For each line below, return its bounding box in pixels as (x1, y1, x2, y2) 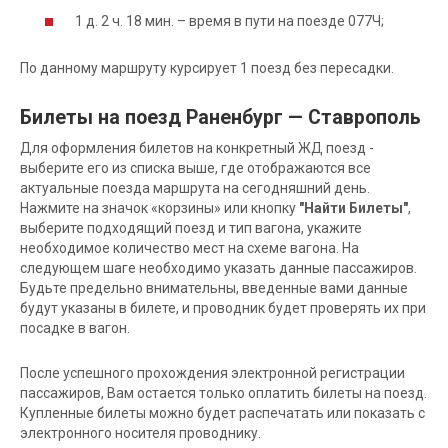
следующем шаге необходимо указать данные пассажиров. (20, 259, 417, 276)
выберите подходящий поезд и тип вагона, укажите (20, 219, 362, 236)
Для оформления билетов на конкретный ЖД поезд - (20, 139, 374, 156)
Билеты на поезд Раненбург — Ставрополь (20, 106, 421, 130)
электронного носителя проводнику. (20, 424, 261, 441)
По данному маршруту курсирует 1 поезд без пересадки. (20, 59, 394, 76)
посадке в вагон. (20, 319, 130, 336)
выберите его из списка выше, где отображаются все (20, 159, 371, 176)
